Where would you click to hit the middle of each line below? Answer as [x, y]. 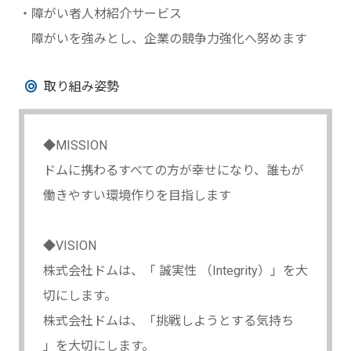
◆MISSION [75, 145]
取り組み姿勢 [81, 86]
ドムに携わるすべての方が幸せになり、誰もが [174, 170]
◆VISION [70, 245]
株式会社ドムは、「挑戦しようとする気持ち [168, 320]
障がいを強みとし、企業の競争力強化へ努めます [163, 38]
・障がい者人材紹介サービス [100, 13]
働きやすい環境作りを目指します [137, 195]
